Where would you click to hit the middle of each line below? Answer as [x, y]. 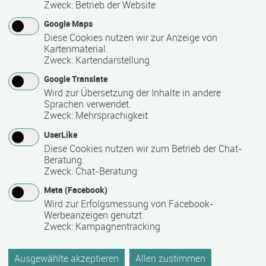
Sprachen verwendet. [88, 104]
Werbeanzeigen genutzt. [94, 215]
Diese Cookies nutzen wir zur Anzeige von [131, 38]
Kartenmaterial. [76, 49]
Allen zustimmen [170, 258]
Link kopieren [202, 205]
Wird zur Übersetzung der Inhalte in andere [132, 93]
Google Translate [76, 79]
